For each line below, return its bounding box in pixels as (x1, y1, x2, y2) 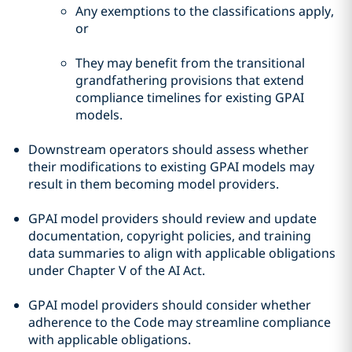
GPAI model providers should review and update (28, 210, 317, 228)
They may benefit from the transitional (75, 54, 305, 72)
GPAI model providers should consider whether (28, 296, 311, 314)
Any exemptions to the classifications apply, (75, 2, 334, 20)
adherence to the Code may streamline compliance (28, 313, 331, 332)
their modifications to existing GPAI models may (28, 158, 314, 176)
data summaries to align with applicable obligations (28, 244, 335, 262)
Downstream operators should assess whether (28, 141, 309, 159)
